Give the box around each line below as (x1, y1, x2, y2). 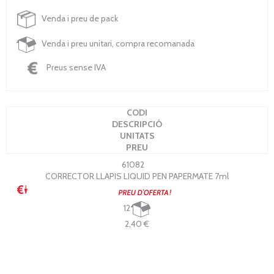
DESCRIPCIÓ (112, 118, 162, 130)
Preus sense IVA (45, 61, 106, 73)
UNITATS (119, 130, 155, 141)
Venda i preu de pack (40, 13, 118, 24)
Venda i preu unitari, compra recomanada (40, 38, 194, 50)
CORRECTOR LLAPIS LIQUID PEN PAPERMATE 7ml (45, 170, 229, 182)
